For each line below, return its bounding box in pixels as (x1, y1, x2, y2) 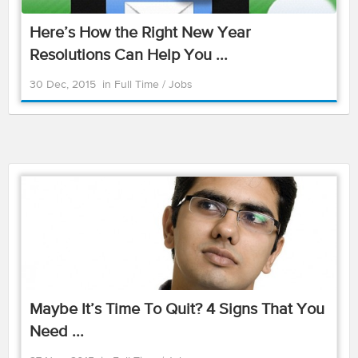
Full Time (114, 79, 162, 90)
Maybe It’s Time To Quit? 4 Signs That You (30, 301, 324, 318)
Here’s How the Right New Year (30, 25, 251, 42)
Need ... (30, 324, 84, 340)
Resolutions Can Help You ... (30, 47, 228, 64)
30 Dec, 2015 (30, 79, 96, 90)
